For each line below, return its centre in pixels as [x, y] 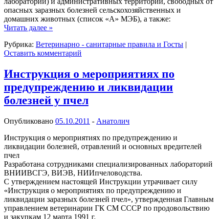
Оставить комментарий [43, 53]
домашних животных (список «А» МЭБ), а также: [87, 19]
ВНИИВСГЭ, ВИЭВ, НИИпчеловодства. [73, 173]
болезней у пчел [46, 100]
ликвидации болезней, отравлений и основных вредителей [103, 146]
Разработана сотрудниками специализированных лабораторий [108, 164]
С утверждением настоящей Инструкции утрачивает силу [101, 181]
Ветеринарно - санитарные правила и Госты [109, 44]
